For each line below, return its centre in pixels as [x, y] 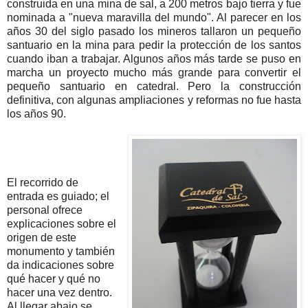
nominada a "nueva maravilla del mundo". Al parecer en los [154, 17]
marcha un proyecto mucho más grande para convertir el [154, 72]
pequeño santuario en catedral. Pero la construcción [154, 86]
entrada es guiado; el [58, 196]
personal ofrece [45, 210]
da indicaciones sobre [60, 265]
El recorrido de [43, 182]
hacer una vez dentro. [59, 292]
